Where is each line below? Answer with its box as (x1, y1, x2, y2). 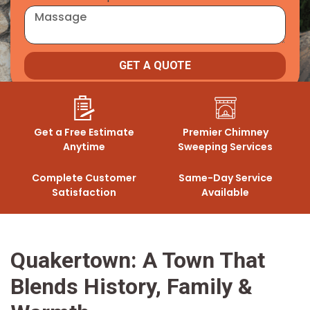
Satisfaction (52, 185, 117, 200)
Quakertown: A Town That (10, 247, 265, 274)
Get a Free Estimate (34, 125, 135, 140)
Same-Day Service (178, 171, 273, 185)
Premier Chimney (182, 125, 268, 140)
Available (201, 185, 250, 200)
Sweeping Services (178, 140, 273, 154)
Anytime (63, 140, 106, 154)
